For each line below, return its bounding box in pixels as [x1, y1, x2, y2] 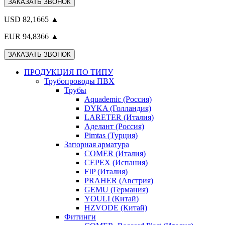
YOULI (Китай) [84, 194, 139, 203]
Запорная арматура [64, 140, 129, 149]
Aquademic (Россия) [84, 95, 152, 103]
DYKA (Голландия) [84, 104, 151, 113]
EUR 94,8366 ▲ [4, 32, 59, 41]
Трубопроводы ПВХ [44, 77, 115, 85]
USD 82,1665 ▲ [4, 15, 59, 24]
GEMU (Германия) [84, 185, 148, 194]
